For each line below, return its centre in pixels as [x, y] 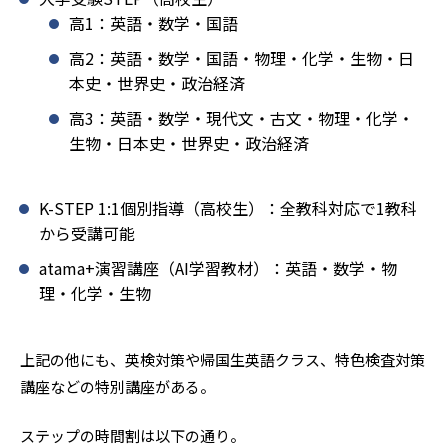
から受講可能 [87, 233]
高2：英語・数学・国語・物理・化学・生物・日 [241, 58]
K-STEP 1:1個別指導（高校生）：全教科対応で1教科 [228, 208]
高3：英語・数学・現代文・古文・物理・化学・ [241, 118]
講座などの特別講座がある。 [117, 387]
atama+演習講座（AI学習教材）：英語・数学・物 [218, 268]
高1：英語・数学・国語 [153, 23]
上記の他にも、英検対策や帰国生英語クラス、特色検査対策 [222, 360]
